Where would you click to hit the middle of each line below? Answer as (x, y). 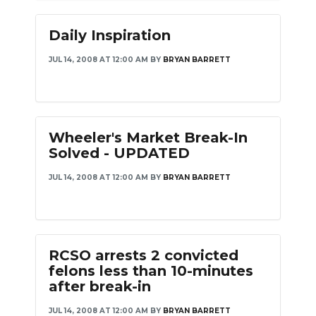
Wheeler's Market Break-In (148, 138)
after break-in (100, 286)
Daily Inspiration (110, 35)
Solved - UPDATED (119, 153)
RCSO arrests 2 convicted (144, 255)
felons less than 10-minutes (151, 271)
